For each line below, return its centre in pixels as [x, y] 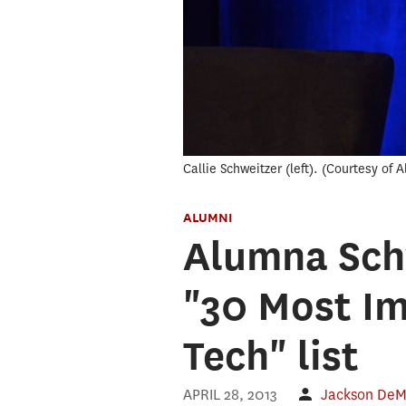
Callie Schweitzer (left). [250, 169]
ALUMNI [207, 217]
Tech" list [271, 356]
